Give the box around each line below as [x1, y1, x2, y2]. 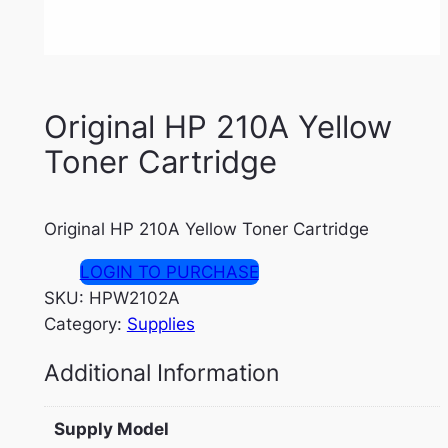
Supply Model [54, 419, 170, 440]
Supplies [126, 314, 195, 335]
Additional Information [43, 358, 279, 387]
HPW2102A [88, 288, 180, 309]
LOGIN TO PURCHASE [79, 262, 259, 283]
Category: [43, 314, 127, 335]
